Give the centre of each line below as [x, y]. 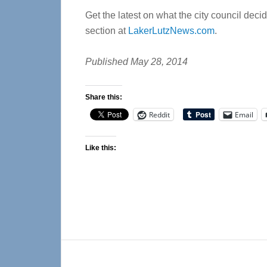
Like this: [101, 148]
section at [107, 31]
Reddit [159, 114]
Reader [91, 250]
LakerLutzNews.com [171, 31]
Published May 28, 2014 [136, 62]
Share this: [104, 97]
